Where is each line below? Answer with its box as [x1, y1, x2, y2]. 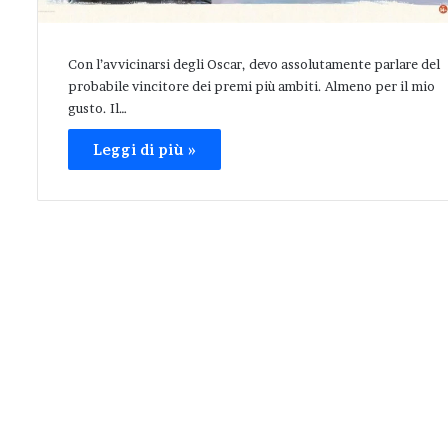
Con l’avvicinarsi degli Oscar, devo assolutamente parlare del [68, 56, 440, 73]
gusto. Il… [68, 100, 127, 117]
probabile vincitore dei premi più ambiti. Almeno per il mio [68, 78, 435, 95]
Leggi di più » [93, 141, 196, 159]
